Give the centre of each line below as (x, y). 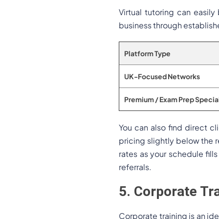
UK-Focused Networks (162, 76)
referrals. (135, 167)
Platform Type (147, 53)
